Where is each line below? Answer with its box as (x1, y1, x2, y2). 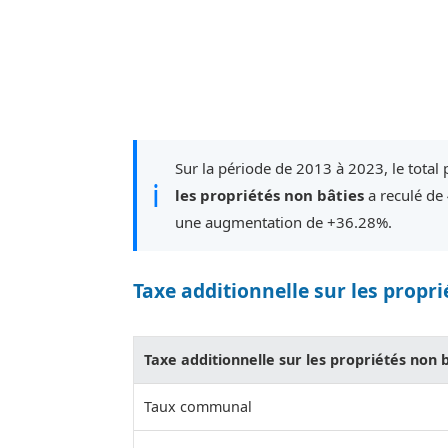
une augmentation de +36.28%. (175, 211, 392, 232)
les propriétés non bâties (175, 184, 364, 205)
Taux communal (144, 397, 252, 417)
